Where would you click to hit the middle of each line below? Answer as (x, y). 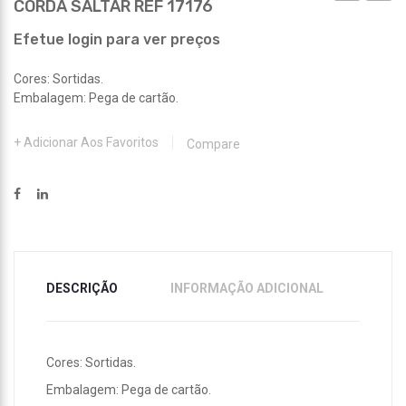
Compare (213, 144)
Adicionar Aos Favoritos (91, 142)
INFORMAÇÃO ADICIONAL (247, 288)
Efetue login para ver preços (117, 39)
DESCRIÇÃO (82, 288)
